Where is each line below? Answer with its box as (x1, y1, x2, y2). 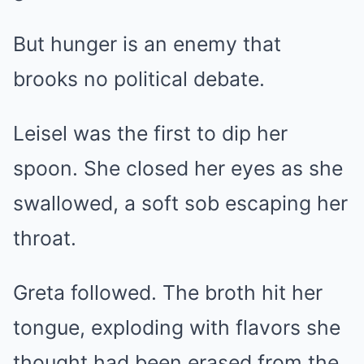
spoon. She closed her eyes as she (13, 155, 343, 180)
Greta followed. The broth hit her (13, 279, 323, 305)
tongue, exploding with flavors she (13, 314, 340, 340)
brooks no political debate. (13, 66, 265, 91)
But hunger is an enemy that (13, 31, 281, 56)
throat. (13, 225, 76, 250)
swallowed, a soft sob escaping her (13, 190, 348, 215)
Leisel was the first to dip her (13, 120, 288, 145)
